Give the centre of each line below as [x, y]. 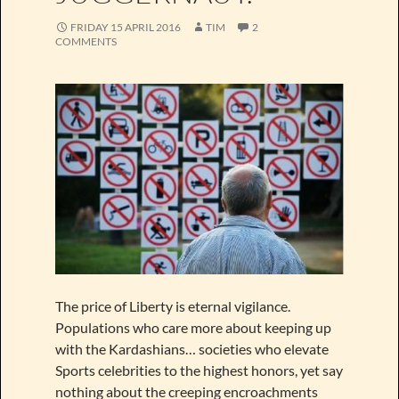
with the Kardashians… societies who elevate [191, 348]
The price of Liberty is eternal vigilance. [172, 305]
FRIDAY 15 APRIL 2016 [125, 27]
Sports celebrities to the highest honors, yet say [199, 370]
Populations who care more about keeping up [193, 327]
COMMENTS [85, 41]
